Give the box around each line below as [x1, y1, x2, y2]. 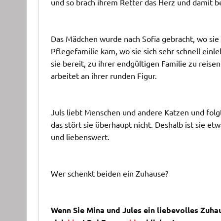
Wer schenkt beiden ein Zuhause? [50, 168, 168, 178]
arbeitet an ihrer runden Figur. [50, 70, 157, 80]
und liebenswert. [50, 131, 110, 142]
